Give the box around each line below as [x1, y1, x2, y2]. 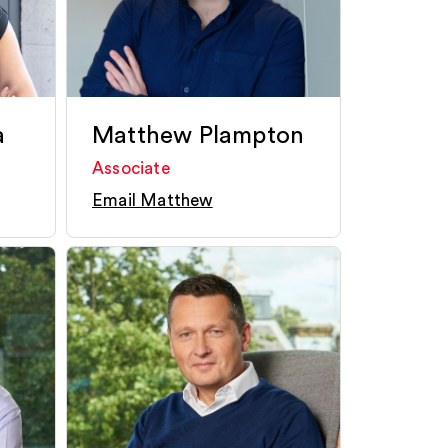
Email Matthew [92, 192, 213, 209]
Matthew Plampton [92, 124, 305, 148]
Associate [92, 160, 170, 177]
